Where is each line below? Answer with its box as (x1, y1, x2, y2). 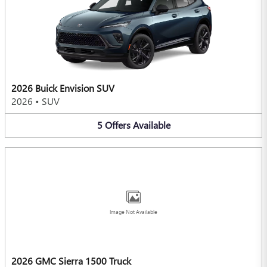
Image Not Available (110, 208, 157, 216)
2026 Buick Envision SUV (11, 82, 114, 95)
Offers (104, 119, 131, 132)
